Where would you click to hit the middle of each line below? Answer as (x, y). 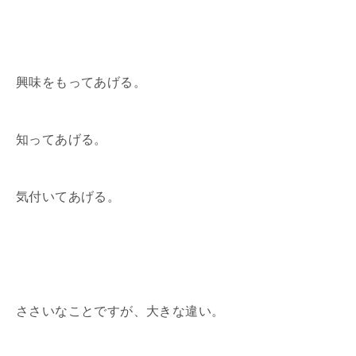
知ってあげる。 (62, 139)
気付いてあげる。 (68, 196)
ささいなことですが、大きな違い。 (120, 311)
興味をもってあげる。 (81, 82)
